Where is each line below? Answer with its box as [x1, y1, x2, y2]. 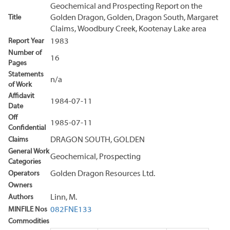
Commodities [8, 217, 49, 225]
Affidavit [8, 92, 34, 100]
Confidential [8, 124, 46, 132]
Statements [8, 70, 44, 79]
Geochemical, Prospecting [50, 152, 141, 161]
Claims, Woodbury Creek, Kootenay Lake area [50, 25, 206, 33]
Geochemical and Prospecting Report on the [50, 2, 202, 11]
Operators [8, 169, 40, 178]
